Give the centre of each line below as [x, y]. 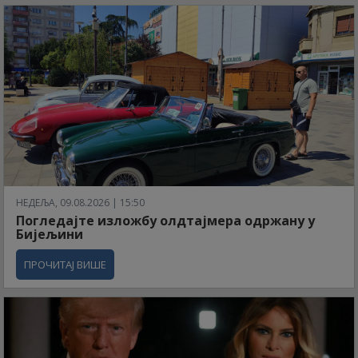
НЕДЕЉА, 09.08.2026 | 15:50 [80, 203]
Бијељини [50, 235]
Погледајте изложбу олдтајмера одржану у [165, 221]
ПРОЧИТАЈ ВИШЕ [65, 265]
